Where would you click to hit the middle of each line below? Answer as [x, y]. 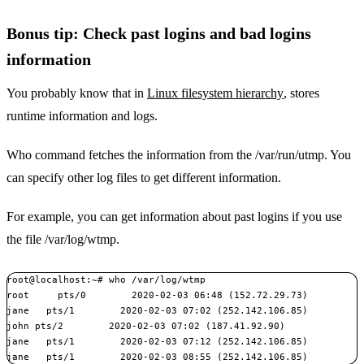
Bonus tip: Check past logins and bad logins [159, 33]
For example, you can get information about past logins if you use [174, 216]
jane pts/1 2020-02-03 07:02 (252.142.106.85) [157, 310]
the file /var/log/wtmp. [63, 239]
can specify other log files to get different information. [144, 177]
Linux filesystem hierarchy [215, 93]
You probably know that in [77, 93]
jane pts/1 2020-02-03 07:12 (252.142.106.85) [157, 341]
